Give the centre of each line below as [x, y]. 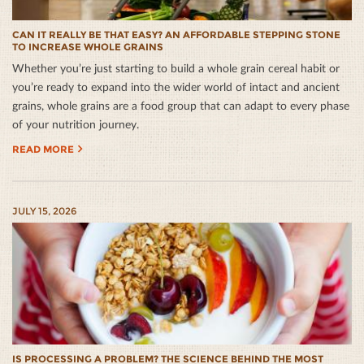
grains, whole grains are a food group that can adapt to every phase [181, 106]
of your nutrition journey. [76, 124]
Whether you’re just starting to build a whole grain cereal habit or [176, 68]
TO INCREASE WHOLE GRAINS [88, 47]
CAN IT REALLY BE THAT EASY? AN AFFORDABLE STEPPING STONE [176, 35]
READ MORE [43, 149]
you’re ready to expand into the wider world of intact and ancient [176, 87]
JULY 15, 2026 [44, 211]
